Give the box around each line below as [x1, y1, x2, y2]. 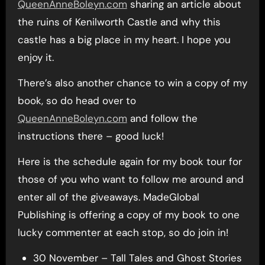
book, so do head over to [17, 93, 136, 107]
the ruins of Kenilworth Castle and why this [17, 15, 221, 28]
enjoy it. [17, 50, 54, 64]
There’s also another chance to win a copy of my [17, 76, 247, 89]
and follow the [127, 111, 198, 125]
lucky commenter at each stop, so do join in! [17, 225, 228, 239]
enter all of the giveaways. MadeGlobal [17, 190, 199, 203]
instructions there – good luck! [17, 129, 164, 143]
